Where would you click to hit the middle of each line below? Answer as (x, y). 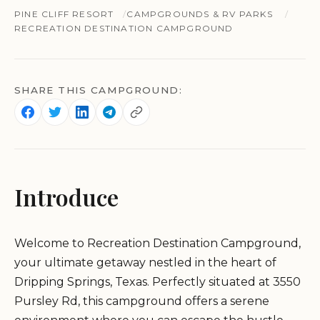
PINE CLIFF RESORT (64, 14)
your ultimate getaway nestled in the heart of (145, 263)
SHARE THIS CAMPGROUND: (98, 90)
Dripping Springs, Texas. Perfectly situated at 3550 (157, 282)
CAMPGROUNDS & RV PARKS (200, 14)
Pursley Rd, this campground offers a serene (142, 301)
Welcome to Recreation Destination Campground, (157, 244)
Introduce (66, 197)
